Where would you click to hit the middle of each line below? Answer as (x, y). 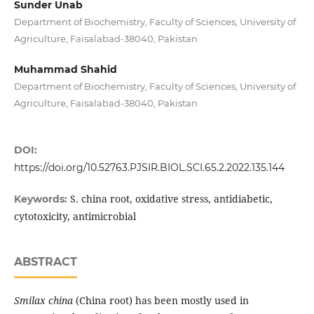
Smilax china (45, 301)
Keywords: (42, 199)
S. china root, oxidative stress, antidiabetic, (171, 199)
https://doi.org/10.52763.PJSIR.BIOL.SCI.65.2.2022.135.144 (149, 168)
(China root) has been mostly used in (162, 301)
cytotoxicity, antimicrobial (75, 217)
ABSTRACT (45, 262)
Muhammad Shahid (65, 70)
